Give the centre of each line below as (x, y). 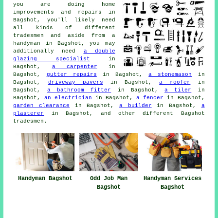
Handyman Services (173, 179)
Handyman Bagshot (45, 179)
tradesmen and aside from (63, 35)
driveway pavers (75, 82)
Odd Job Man (109, 179)
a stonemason (170, 74)
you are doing (57, 4)
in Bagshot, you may (78, 43)
